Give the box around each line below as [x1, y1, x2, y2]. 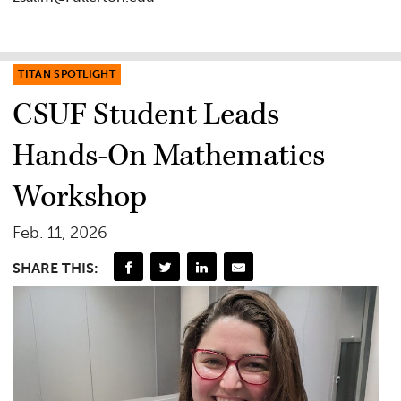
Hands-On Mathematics [13, 136, 326, 176]
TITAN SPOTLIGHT [18, 68, 116, 81]
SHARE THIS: [13, 259, 99, 277]
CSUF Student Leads [13, 95, 280, 135]
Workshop [13, 177, 148, 218]
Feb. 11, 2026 [13, 223, 108, 243]
